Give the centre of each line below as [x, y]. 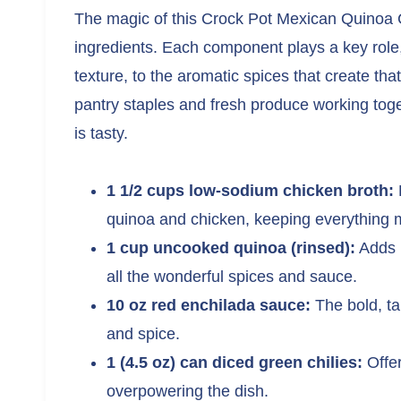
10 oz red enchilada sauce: [209, 305]
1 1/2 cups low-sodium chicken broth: [250, 190]
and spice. [143, 333]
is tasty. [101, 133]
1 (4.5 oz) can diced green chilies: [235, 362]
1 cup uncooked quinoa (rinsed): [231, 247]
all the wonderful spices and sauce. [232, 276]
